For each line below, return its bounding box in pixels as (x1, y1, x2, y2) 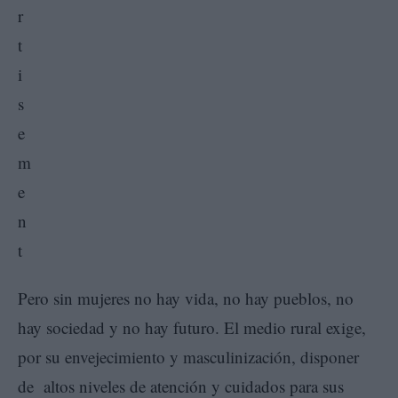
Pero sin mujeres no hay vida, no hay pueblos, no (18, 286, 354, 309)
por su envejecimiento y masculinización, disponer (18, 345, 359, 368)
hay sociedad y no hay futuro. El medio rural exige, (18, 315, 366, 338)
